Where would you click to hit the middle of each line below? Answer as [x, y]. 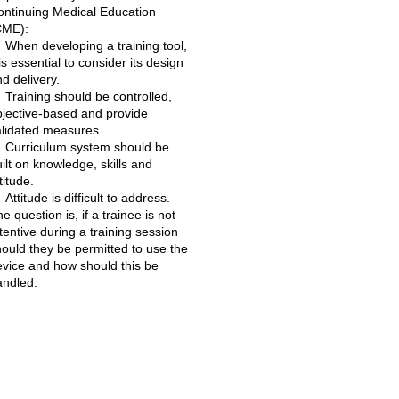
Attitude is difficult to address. [88, 198]
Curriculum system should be [87, 147]
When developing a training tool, [96, 45]
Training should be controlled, [89, 96]
